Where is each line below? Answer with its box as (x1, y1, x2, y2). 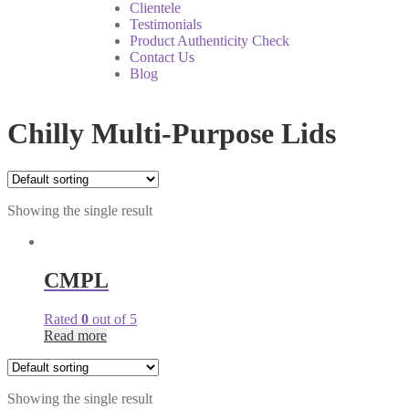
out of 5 (89, 310, 137, 327)
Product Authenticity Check (130, 33, 289, 48)
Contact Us (130, 49, 194, 65)
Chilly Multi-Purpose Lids (7, 117, 336, 151)
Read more (44, 327, 107, 343)
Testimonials (130, 16, 202, 32)
